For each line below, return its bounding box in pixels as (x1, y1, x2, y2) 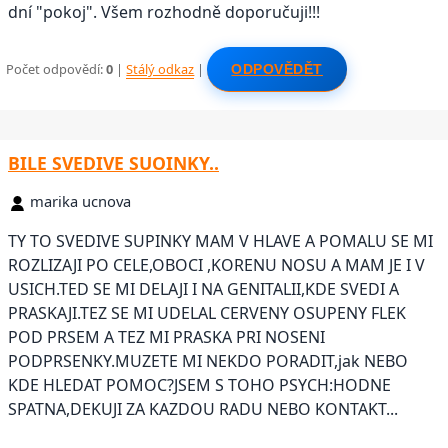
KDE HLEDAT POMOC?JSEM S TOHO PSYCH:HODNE (8, 373, 391, 396)
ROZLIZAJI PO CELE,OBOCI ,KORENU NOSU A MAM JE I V (8, 253, 425, 276)
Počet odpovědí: (6, 59, 107, 78)
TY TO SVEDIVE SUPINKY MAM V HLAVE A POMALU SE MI (8, 229, 433, 252)
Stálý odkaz (126, 59, 195, 78)
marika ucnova (30, 190, 131, 211)
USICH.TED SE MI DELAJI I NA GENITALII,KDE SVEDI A (8, 277, 399, 300)
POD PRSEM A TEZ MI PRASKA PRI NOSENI (8, 325, 325, 348)
